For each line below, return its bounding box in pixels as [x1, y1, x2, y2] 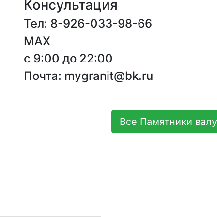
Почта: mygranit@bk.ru [24, 69, 153, 83]
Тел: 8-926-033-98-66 [24, 16, 152, 31]
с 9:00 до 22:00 [24, 51, 113, 65]
